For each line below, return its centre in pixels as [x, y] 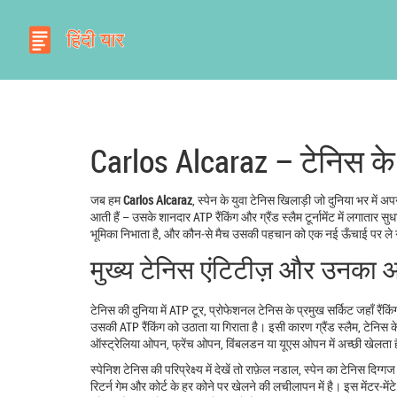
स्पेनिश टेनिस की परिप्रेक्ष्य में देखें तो [168, 369]
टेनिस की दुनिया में [130, 309]
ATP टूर [187, 309]
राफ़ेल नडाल [272, 369]
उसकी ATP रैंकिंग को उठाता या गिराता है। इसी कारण [203, 326]
